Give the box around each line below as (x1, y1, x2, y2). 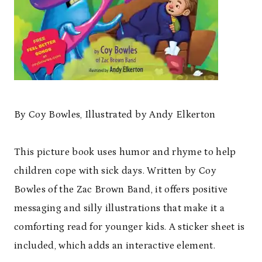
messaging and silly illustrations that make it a (14, 202, 225, 215)
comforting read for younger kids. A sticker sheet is (14, 221, 245, 233)
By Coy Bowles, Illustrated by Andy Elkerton (14, 109, 216, 121)
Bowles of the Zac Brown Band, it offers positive (14, 184, 228, 196)
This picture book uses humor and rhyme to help (14, 146, 236, 158)
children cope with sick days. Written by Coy (14, 165, 216, 177)
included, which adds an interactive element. (14, 240, 215, 252)
